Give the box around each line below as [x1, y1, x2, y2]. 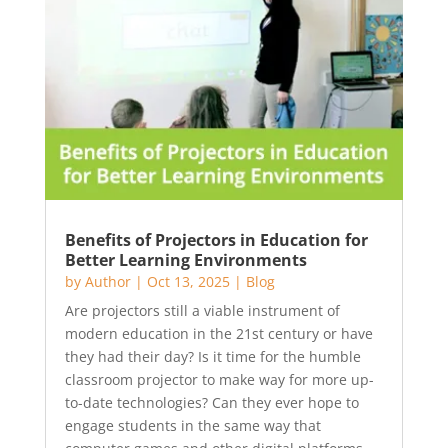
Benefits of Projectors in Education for [64, 229, 368, 251]
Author [84, 272, 131, 291]
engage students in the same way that [64, 416, 321, 435]
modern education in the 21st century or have [64, 324, 373, 343]
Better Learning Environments [64, 249, 307, 271]
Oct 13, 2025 [146, 272, 230, 291]
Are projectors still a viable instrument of [64, 301, 340, 320]
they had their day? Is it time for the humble [64, 347, 361, 366]
